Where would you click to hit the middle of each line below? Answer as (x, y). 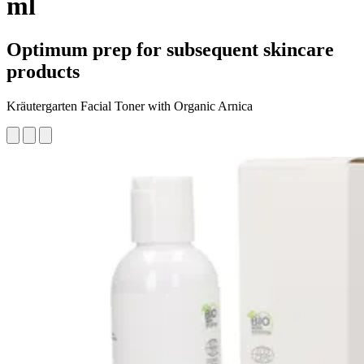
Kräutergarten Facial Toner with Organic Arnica (130, 106)
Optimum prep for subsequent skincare (170, 49)
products (43, 71)
